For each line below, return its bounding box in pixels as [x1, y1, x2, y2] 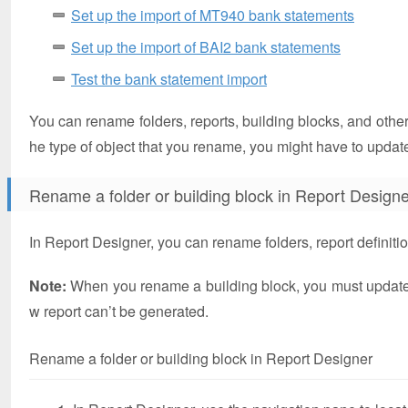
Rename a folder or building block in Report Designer [29, 348, 372, 369]
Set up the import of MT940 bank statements [71, 5, 354, 25]
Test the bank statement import [71, 68, 267, 89]
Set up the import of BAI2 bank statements [71, 36, 341, 57]
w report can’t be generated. [29, 301, 209, 321]
